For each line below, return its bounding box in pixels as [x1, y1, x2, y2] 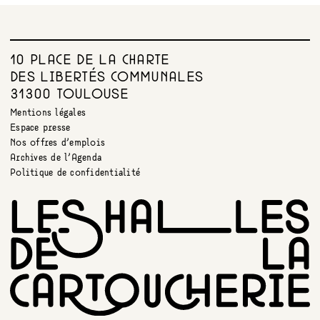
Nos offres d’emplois [10, 139, 106, 149]
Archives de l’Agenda [10, 154, 102, 164]
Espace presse [10, 124, 71, 134]
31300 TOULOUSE [10, 88, 129, 102]
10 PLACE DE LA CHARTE [10, 54, 170, 68]
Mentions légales [10, 109, 86, 119]
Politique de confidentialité [10, 169, 141, 179]
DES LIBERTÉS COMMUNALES [10, 71, 204, 85]
